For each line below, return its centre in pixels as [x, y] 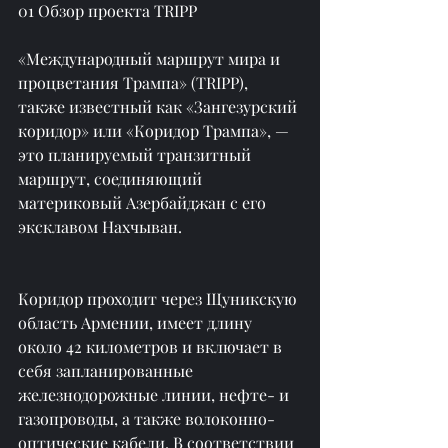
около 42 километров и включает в [152, 346]
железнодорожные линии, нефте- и [155, 394]
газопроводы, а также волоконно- [146, 418]
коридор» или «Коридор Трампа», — [155, 130]
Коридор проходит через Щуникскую [159, 298]
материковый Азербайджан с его [144, 202]
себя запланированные [107, 370]
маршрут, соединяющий [112, 178]
